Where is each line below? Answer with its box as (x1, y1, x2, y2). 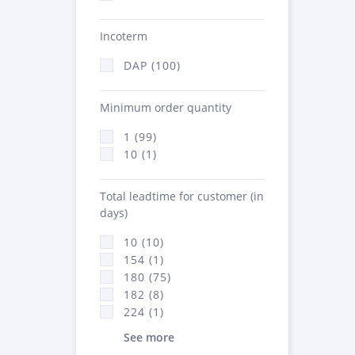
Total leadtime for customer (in (100, 188, 264, 204)
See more (124, 330, 174, 345)
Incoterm (100, 28, 147, 44)
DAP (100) (124, 57, 181, 73)
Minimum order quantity (100, 99, 231, 115)
